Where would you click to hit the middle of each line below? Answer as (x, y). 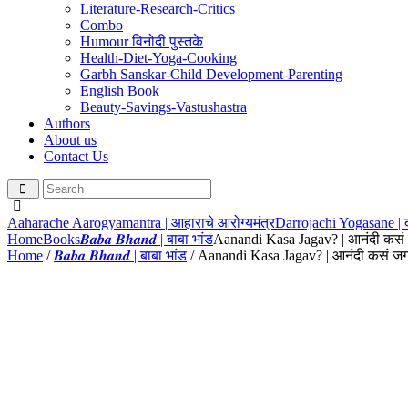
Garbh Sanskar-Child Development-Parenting (211, 74)
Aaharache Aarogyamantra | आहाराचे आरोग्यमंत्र (141, 223)
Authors (67, 123)
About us (70, 140)
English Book (120, 91)
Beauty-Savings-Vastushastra (163, 107)
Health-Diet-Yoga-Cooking (158, 58)
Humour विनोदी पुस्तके (142, 41)
